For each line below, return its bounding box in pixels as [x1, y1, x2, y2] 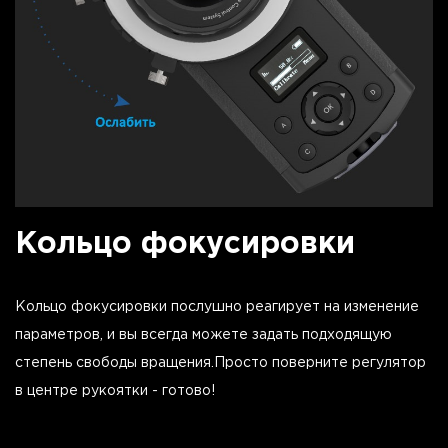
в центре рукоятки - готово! [15, 384, 215, 397]
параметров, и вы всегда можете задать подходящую [15, 328, 392, 341]
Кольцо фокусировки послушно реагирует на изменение [15, 300, 419, 313]
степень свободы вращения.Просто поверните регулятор [15, 356, 426, 369]
